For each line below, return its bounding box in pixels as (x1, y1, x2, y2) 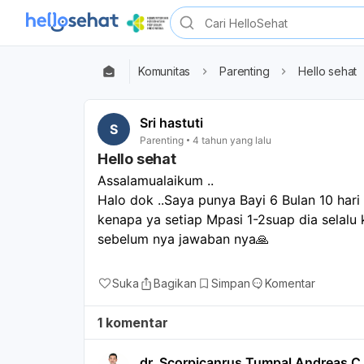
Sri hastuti (140, 115, 203, 131)
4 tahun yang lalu (193, 133, 271, 146)
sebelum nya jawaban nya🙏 (97, 230, 269, 247)
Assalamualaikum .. (97, 171, 214, 188)
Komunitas (138, 64, 191, 78)
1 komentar (97, 314, 168, 331)
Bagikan (154, 275, 197, 290)
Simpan (211, 275, 250, 290)
